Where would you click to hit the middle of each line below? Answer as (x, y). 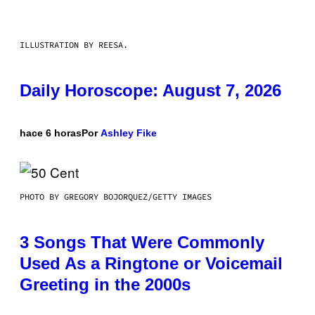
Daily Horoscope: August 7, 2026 (150, 90)
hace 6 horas (51, 133)
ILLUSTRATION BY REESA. (74, 44)
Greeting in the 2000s (105, 284)
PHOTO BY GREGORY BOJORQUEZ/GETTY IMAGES (116, 196)
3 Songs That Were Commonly (142, 242)
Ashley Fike (129, 133)
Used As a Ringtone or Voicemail (151, 263)
